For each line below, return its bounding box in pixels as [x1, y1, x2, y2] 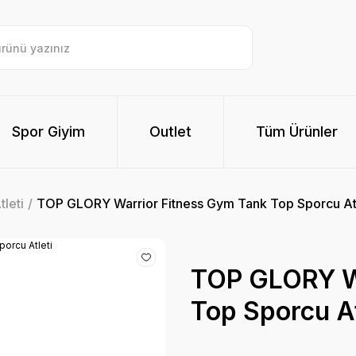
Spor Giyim [12, 123, 85, 140]
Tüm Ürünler [256, 123, 338, 140]
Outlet [149, 123, 192, 140]
